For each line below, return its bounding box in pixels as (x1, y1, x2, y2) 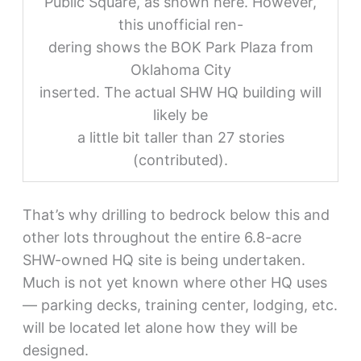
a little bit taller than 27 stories (77, 129, 284, 147)
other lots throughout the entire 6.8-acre (22, 229, 301, 247)
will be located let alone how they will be (22, 319, 297, 337)
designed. (22, 342, 89, 359)
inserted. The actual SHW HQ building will (39, 84, 322, 102)
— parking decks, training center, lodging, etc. (22, 297, 338, 314)
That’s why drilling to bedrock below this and (22, 206, 330, 224)
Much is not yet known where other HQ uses (22, 274, 327, 292)
